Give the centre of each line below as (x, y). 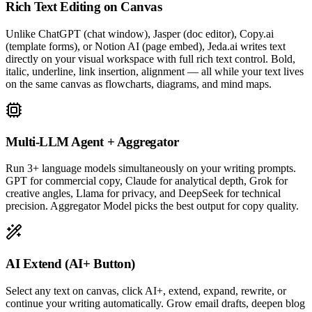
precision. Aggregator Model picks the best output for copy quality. (152, 206)
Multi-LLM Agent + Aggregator (92, 141)
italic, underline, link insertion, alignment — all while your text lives (155, 71)
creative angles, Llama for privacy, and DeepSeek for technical (143, 194)
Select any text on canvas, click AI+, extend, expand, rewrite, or (146, 290)
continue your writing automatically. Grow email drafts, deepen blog (155, 303)
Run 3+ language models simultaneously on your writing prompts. (151, 169)
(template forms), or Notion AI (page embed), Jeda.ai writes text (146, 46)
